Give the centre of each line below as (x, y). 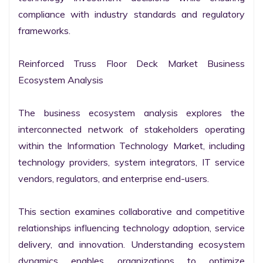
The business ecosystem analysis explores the (131, 113)
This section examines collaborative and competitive (131, 211)
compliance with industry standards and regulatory (131, 14)
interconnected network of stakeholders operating (131, 129)
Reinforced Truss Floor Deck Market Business (131, 63)
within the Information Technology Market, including (131, 146)
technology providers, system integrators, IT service (131, 162)
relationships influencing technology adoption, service (131, 228)
